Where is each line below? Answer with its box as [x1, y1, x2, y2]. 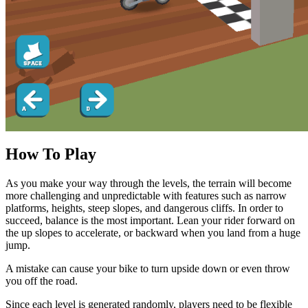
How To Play [5, 144, 96, 163]
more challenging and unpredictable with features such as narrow [5, 189, 287, 201]
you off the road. [5, 274, 78, 287]
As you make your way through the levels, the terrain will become [5, 177, 291, 189]
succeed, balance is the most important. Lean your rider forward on [5, 214, 295, 226]
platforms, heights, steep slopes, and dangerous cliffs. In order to [5, 201, 283, 214]
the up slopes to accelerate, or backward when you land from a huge [5, 226, 300, 239]
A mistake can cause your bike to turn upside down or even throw [5, 262, 290, 274]
